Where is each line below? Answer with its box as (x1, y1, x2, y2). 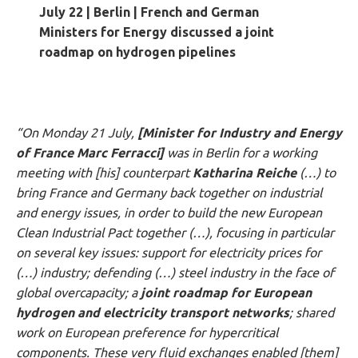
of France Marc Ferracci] (16, 145, 164, 160)
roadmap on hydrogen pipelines (38, 44, 236, 59)
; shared (289, 304, 334, 320)
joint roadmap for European (141, 284, 312, 300)
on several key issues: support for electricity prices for (16, 245, 321, 260)
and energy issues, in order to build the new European (16, 205, 322, 220)
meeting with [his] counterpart (16, 165, 193, 180)
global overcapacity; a (16, 284, 141, 300)
